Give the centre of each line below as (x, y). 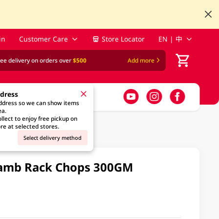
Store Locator (123, 39)
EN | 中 (170, 39)
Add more (141, 60)
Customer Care (44, 39)
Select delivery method (53, 137)
